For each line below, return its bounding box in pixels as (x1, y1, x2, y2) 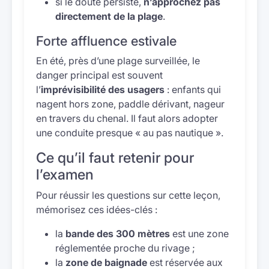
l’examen (36, 166, 94, 183)
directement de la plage (55, 10, 163, 22)
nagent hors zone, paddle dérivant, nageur (36, 98, 225, 110)
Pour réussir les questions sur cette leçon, (36, 189, 220, 201)
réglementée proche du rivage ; (55, 242, 195, 254)
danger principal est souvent (36, 69, 163, 81)
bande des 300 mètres (65, 228, 170, 240)
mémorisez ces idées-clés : (36, 204, 157, 216)
